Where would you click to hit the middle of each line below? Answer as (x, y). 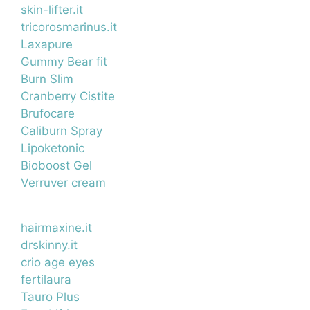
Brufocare (48, 113)
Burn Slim (47, 79)
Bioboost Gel (56, 165)
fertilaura (46, 279)
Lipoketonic (53, 148)
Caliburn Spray (62, 130)
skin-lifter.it (52, 9)
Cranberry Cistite (68, 96)
